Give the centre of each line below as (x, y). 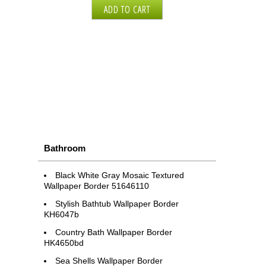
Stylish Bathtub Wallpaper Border (117, 203)
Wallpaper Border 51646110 (96, 186)
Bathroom (65, 148)
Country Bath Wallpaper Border (114, 232)
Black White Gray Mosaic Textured (120, 175)
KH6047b (61, 214)
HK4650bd (64, 243)
